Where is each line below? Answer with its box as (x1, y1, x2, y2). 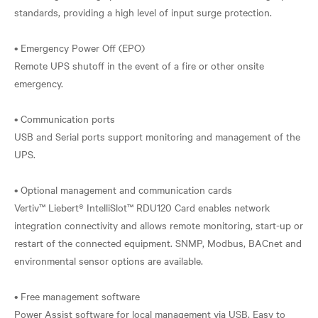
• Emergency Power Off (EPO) (14, 40, 145, 55)
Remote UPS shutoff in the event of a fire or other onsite (14, 58, 264, 72)
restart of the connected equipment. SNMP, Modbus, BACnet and (14, 236, 302, 250)
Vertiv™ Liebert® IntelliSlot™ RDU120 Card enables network (14, 200, 270, 214)
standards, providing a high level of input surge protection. (14, 5, 272, 19)
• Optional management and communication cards (14, 182, 232, 197)
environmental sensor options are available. (14, 253, 203, 268)
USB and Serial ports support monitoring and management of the (14, 129, 300, 143)
